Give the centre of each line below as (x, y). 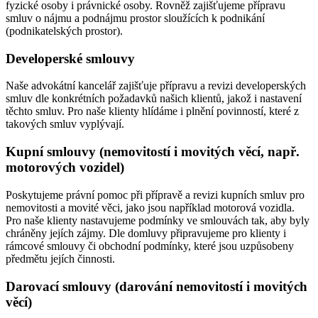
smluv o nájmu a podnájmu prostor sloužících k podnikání (137, 18)
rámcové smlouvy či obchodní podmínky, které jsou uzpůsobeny (150, 246)
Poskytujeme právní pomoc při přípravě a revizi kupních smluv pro (155, 194)
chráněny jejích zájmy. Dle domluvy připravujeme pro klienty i (146, 233)
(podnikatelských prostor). (64, 31)
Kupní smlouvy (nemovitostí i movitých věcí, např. (153, 152)
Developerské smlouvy (70, 58)
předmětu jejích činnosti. (60, 258)
